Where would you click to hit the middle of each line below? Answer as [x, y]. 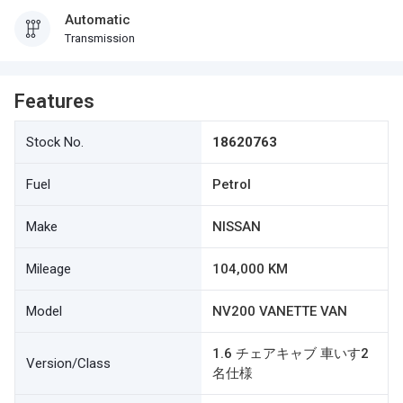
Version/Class [68, 363]
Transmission [100, 38]
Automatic [98, 20]
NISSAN [237, 227]
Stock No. [55, 142]
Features [54, 101]
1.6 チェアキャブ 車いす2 [291, 354]
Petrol [232, 184]
